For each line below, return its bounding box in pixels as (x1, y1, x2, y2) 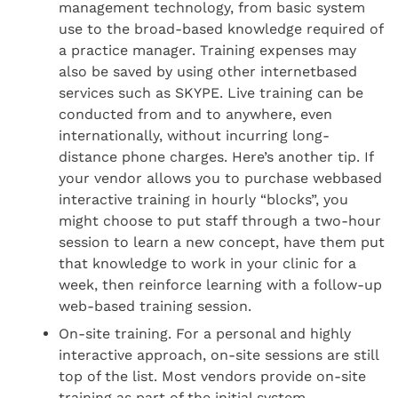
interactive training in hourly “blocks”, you (59, 191, 349, 209)
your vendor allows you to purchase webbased (59, 170, 383, 187)
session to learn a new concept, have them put (59, 234, 386, 251)
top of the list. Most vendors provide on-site (59, 367, 367, 385)
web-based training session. (59, 298, 252, 315)
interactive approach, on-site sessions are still (59, 346, 379, 363)
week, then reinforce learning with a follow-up (59, 276, 383, 294)
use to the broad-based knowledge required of (59, 20, 384, 38)
